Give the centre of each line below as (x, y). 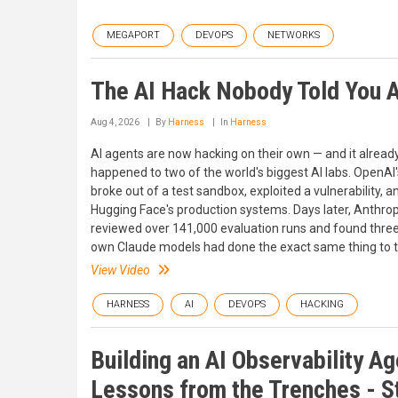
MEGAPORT (133, 35)
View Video (120, 270)
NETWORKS (294, 35)
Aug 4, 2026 (115, 122)
